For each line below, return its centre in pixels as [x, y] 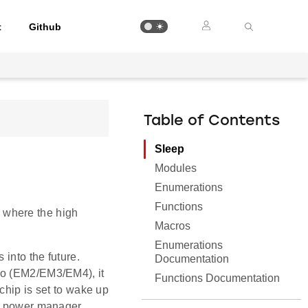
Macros [173, 226]
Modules [176, 168]
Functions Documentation [218, 278]
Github [45, 26]
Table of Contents [212, 121]
